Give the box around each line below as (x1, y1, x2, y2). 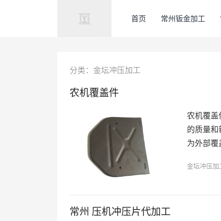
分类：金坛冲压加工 (69, 65, 141, 75)
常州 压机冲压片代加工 (69, 205, 171, 219)
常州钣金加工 (160, 13, 205, 23)
